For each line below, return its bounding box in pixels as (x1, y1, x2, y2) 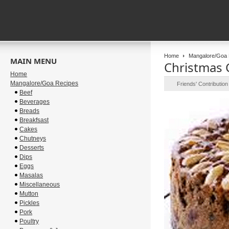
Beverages (19, 98, 50, 105)
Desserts (19, 144, 44, 151)
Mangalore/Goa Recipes (10, 80, 79, 87)
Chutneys (19, 135, 47, 142)
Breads (19, 107, 40, 114)
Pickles (19, 199, 40, 207)
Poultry (19, 218, 39, 225)
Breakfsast (19, 117, 49, 124)
